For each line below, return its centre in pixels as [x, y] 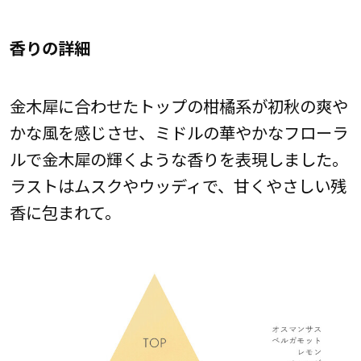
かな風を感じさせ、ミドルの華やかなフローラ [178, 132]
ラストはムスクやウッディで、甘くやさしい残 [178, 185]
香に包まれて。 [65, 212]
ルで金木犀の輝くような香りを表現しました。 [178, 158]
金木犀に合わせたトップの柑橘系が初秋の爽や [178, 105]
